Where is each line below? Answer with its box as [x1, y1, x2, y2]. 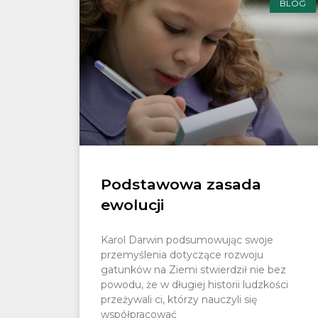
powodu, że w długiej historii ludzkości [101, 278, 288, 291]
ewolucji [101, 195, 164, 214]
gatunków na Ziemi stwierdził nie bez [101, 263, 286, 276]
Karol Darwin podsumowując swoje [101, 233, 273, 246]
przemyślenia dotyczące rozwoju [101, 248, 263, 261]
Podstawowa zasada [101, 175, 261, 193]
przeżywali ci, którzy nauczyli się [101, 292, 257, 306]
